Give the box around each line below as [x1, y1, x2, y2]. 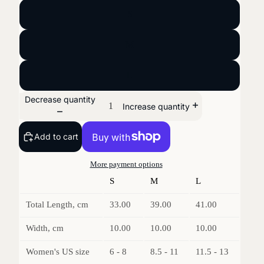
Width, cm [26, 223, 64, 233]
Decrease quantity [24, 94, 95, 104]
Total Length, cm [26, 200, 88, 210]
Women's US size [26, 247, 90, 257]
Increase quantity [122, 101, 190, 111]
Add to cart [34, 131, 78, 141]
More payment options [90, 160, 163, 169]
